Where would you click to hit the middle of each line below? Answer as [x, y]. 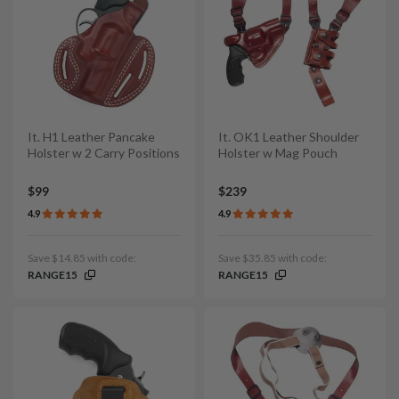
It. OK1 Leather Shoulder [289, 136]
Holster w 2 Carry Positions [104, 152]
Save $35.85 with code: [273, 258]
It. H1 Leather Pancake [91, 136]
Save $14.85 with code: [82, 258]
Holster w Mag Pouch [278, 152]
